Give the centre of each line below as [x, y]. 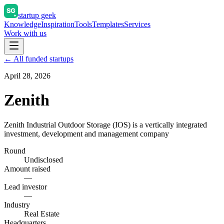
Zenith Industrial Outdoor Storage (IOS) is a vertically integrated [105, 124]
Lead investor [25, 186]
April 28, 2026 [27, 76]
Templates [108, 24]
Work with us [25, 33]
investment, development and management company [86, 133]
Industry [17, 204]
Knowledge [22, 24]
